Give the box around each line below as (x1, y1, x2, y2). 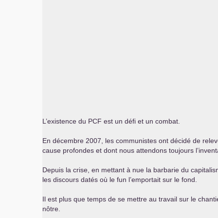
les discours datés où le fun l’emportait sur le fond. (42, 176, 197, 183)
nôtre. (42, 205, 60, 213)
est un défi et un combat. (102, 117, 180, 125)
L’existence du (42, 117, 88, 125)
